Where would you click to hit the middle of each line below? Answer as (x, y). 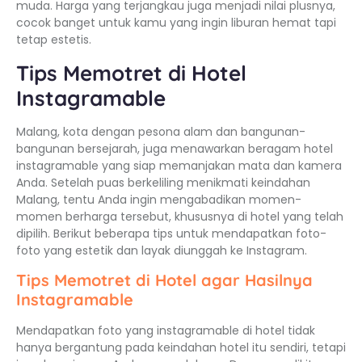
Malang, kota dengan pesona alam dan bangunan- (161, 131)
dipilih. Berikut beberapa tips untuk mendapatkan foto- (171, 233)
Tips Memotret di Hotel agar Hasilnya (164, 280)
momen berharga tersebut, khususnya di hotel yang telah (180, 216)
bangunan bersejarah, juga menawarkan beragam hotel (175, 148)
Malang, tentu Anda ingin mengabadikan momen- (159, 199)
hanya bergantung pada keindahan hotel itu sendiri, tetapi (181, 348)
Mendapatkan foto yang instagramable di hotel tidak (166, 331)
